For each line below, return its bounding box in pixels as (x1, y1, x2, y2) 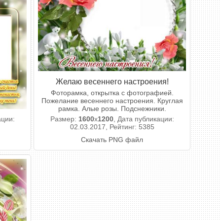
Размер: (50, 115, 78, 123)
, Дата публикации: (113, 115, 174, 123)
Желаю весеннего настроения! (55, 77, 169, 86)
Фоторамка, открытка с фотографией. (50, 89, 174, 97)
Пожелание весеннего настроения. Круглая (41, 97, 183, 105)
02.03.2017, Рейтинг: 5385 (70, 123, 154, 131)
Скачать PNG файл (81, 136, 143, 144)
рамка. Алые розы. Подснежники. (58, 105, 166, 112)
